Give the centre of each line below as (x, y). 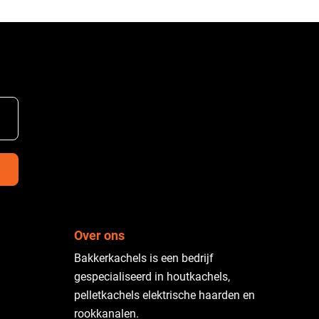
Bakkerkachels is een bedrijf (144, 258)
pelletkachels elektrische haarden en (164, 295)
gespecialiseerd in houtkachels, (152, 277)
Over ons (99, 235)
